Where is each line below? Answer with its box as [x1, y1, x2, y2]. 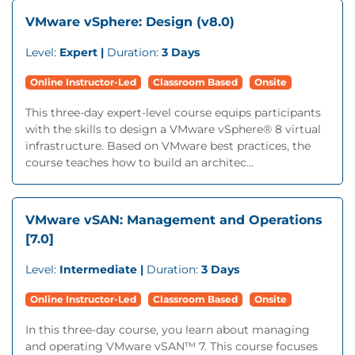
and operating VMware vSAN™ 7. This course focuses [25, 339, 318, 353]
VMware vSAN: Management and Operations [25, 212, 323, 227]
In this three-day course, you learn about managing [25, 323, 310, 337]
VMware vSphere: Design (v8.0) [25, 14, 235, 29]
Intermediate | [59, 262, 147, 277]
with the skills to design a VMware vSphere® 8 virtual [25, 122, 321, 136]
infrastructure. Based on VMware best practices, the [25, 139, 311, 153]
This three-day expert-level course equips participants [25, 105, 321, 120]
